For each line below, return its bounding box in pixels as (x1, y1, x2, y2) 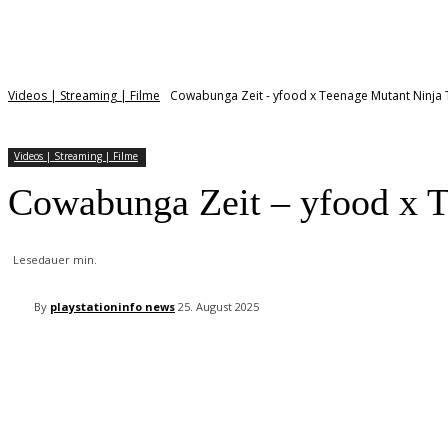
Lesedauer (13, 252, 73, 268)
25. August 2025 (178, 299, 259, 315)
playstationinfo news (50, 298, 175, 314)
